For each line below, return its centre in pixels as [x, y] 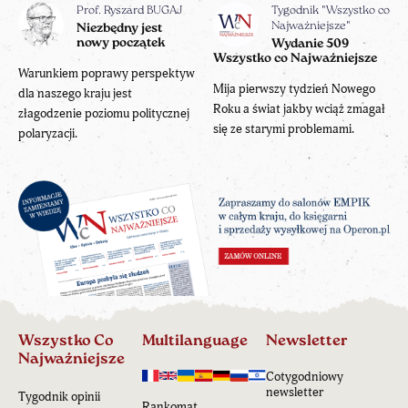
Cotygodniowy [305, 376]
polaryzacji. [48, 133]
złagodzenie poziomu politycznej [104, 113]
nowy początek [121, 43]
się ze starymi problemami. [284, 129]
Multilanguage [195, 341]
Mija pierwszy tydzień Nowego [294, 89]
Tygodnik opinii [59, 396]
